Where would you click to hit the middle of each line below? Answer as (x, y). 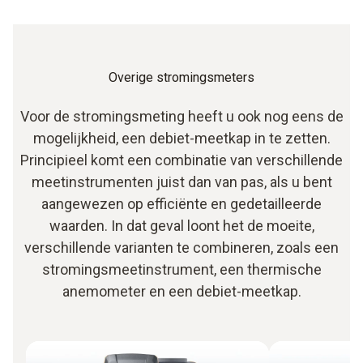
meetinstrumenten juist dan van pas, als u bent (181, 181)
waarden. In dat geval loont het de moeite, (181, 225)
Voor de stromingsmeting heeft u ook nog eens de (181, 116)
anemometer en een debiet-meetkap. (181, 291)
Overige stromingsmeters (181, 77)
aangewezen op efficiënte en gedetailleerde (181, 203)
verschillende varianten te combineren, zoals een (181, 247)
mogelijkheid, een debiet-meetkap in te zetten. (181, 138)
